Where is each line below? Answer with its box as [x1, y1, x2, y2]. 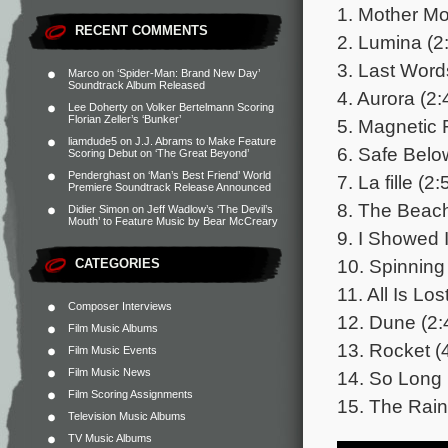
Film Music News [68, 366, 151, 378]
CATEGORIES [75, 256, 160, 271]
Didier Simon [68, 203, 129, 215]
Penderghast [68, 169, 130, 181]
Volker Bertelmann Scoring [146, 101, 274, 113]
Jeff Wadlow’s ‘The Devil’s [147, 203, 273, 215]
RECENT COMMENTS [75, 23, 208, 38]
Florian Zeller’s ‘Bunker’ [68, 113, 181, 125]
